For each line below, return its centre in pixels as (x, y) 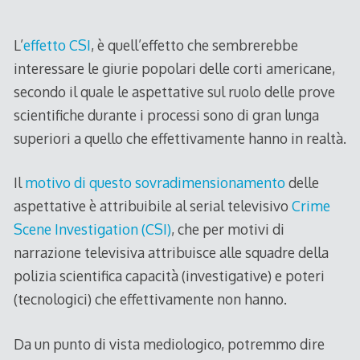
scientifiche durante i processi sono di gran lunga (166, 115)
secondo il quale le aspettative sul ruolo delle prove (174, 91)
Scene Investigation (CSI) (92, 229)
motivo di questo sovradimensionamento (155, 183)
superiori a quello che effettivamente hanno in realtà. (180, 138)
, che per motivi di (227, 229)
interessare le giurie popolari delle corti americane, (174, 68)
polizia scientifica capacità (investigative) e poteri (169, 276)
